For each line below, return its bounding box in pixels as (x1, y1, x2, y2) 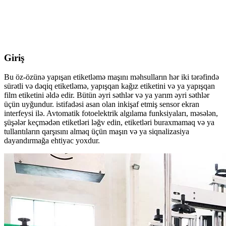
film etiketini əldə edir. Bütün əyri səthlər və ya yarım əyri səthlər (4, 91, 209, 100)
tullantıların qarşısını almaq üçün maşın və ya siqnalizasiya (4, 127, 189, 136)
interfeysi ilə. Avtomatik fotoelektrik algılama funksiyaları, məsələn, (4, 109, 218, 118)
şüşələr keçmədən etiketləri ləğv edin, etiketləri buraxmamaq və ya (4, 118, 214, 127)
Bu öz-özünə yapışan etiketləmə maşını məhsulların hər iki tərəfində (4, 73, 219, 82)
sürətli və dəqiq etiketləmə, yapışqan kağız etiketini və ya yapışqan (4, 82, 215, 91)
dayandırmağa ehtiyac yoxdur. (4, 136, 100, 145)
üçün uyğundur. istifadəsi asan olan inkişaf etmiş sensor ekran (4, 100, 199, 109)
